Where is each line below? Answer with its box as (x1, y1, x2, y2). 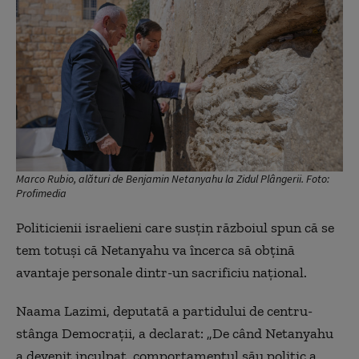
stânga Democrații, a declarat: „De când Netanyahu (16, 324, 333, 342)
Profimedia (16, 185, 67, 200)
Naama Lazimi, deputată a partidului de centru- (16, 301, 313, 320)
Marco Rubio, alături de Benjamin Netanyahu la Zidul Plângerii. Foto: (16, 171, 329, 186)
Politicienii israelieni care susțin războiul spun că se (16, 218, 334, 236)
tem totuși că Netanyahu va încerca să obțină (16, 240, 295, 259)
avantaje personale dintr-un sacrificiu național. (16, 263, 307, 281)
